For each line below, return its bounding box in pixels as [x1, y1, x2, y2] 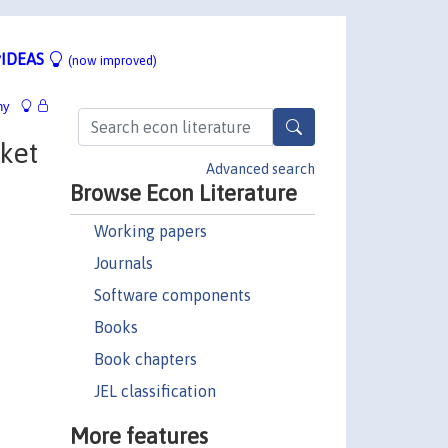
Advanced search [206, 160, 315, 177]
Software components [93, 285, 251, 304]
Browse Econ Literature [69, 179, 297, 206]
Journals [93, 253, 153, 272]
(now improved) [68, 52, 157, 68]
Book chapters [93, 349, 197, 368]
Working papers [93, 221, 207, 240]
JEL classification [93, 381, 216, 400]
